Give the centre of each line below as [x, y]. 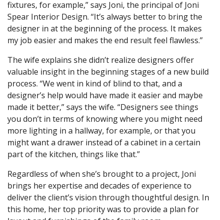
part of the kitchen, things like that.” [74, 154]
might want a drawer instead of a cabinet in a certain [104, 142]
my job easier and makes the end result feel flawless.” [105, 40]
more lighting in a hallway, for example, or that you [101, 130]
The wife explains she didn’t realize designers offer [101, 60]
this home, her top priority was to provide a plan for [103, 209]
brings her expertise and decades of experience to [99, 185]
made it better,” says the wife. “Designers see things [103, 107]
